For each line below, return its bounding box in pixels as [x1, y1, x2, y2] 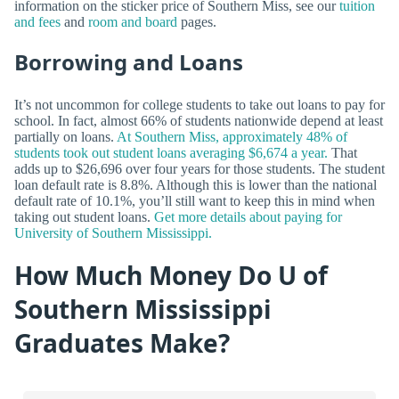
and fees [14, 14, 61, 30]
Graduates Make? [14, 325, 230, 360]
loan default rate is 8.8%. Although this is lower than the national [14, 176, 377, 192]
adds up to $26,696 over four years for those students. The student [14, 160, 385, 176]
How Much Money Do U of [14, 257, 328, 292]
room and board [88, 14, 177, 30]
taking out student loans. [14, 208, 154, 224]
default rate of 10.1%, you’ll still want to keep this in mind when [14, 192, 375, 208]
